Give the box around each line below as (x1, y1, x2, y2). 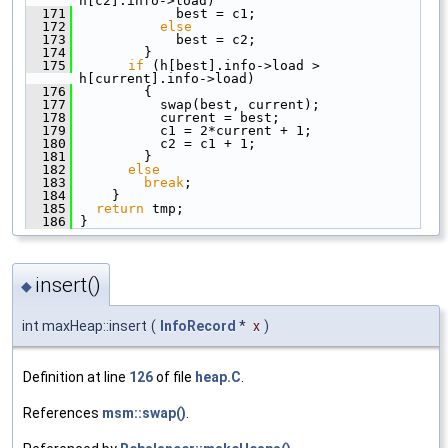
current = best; (72, 109, 280, 125)
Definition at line (23, 369, 129, 386)
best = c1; (72, 5, 256, 21)
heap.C (195, 369, 241, 386)
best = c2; (72, 31, 256, 47)
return (96, 200, 144, 216)
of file (153, 369, 195, 386)
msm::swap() (102, 405, 186, 422)
